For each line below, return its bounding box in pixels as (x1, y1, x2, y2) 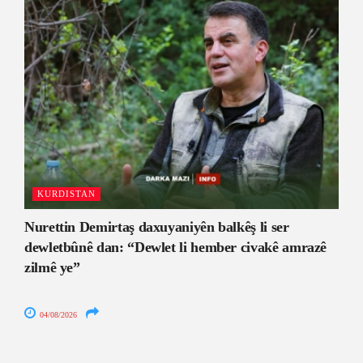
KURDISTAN (37, 189, 96, 199)
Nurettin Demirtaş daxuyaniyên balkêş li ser (24, 219, 289, 236)
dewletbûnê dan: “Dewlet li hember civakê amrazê (24, 239, 327, 256)
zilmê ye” (24, 259, 80, 276)
